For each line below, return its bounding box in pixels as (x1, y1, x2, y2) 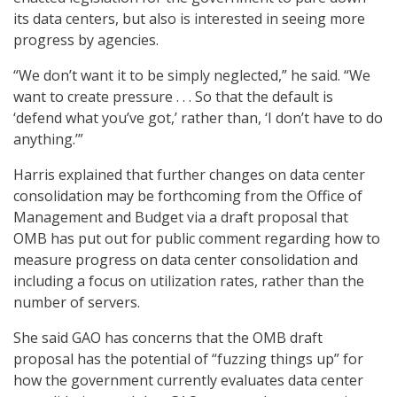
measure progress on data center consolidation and (13, 250, 358, 270)
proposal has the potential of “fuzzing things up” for (13, 349, 363, 370)
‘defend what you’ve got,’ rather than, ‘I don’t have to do (13, 108, 383, 128)
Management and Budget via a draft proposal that (13, 207, 348, 228)
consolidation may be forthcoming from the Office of (13, 186, 362, 206)
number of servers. (13, 292, 140, 313)
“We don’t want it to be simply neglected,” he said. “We (13, 66, 370, 86)
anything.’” (13, 129, 83, 150)
